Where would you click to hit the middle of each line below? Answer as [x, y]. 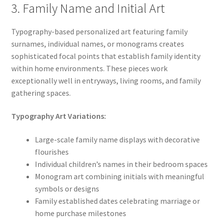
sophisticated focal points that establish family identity [106, 56]
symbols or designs [67, 188]
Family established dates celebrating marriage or [117, 201]
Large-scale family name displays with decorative [117, 139]
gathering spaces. [41, 93]
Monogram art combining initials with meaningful [119, 176]
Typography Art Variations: [58, 116]
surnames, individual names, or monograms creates [97, 43]
